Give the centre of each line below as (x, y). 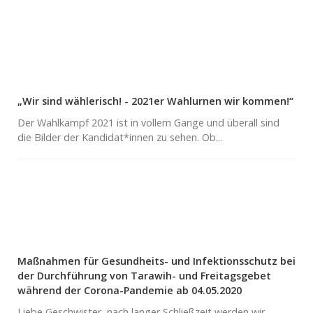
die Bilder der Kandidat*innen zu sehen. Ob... (120, 137)
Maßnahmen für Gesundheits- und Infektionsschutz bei (156, 261)
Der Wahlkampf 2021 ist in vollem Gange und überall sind (148, 122)
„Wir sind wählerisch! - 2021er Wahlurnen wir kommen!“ (155, 101)
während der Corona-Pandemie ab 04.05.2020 (130, 290)
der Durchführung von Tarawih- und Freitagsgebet (144, 275)
